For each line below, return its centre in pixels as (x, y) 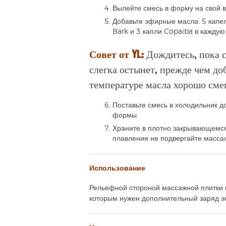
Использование (117, 168)
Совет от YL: (117, 54)
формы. (125, 115)
